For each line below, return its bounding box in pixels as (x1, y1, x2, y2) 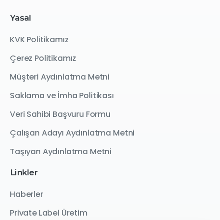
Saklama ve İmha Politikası (10, 89, 114, 101)
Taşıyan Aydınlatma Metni (10, 145, 112, 157)
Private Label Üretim (10, 207, 87, 219)
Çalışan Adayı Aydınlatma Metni (10, 127, 135, 138)
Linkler (10, 166, 38, 177)
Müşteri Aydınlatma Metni (10, 71, 110, 82)
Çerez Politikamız (10, 52, 77, 64)
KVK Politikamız (10, 33, 69, 45)
